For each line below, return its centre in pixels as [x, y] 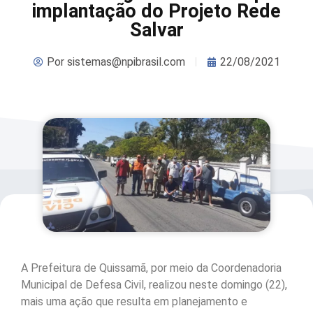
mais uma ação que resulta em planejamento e [134, 302]
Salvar [156, 30]
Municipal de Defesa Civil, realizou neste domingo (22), [154, 285]
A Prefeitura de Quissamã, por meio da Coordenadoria [151, 268]
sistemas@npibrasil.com [124, 61]
